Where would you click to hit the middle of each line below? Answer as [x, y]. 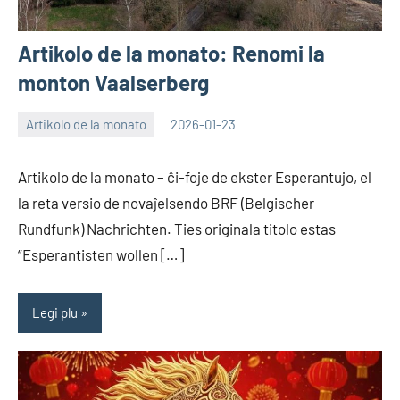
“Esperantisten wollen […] [101, 254]
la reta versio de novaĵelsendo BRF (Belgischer [166, 202]
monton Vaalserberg [113, 82]
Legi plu [55, 313]
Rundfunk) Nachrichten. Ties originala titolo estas [177, 228]
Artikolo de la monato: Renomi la [171, 53]
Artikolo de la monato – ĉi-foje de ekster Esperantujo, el [195, 176]
